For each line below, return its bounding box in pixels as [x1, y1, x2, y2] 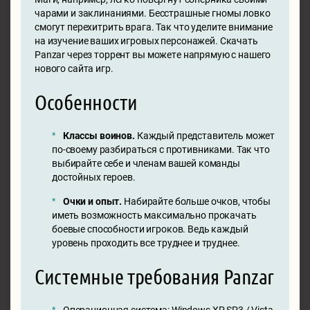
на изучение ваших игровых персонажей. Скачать [35, 35, 258, 46]
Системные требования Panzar [35, 264, 274, 289]
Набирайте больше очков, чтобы [122, 196, 271, 207]
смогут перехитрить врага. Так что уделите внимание [35, 21, 273, 33]
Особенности [35, 89, 138, 114]
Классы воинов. [62, 130, 135, 141]
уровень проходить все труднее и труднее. [52, 237, 240, 248]
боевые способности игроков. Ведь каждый [52, 224, 248, 235]
